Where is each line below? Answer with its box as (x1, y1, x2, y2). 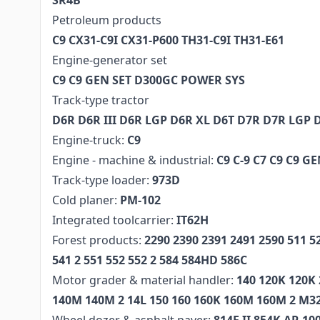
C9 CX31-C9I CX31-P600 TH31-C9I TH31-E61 (52, 32, 284, 48)
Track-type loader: (52, 172, 149, 188)
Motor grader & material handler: (52, 272, 236, 288)
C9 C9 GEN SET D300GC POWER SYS (52, 72, 245, 88)
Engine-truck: (52, 132, 124, 148)
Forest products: (52, 232, 144, 248)
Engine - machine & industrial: (52, 152, 216, 168)
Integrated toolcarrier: (52, 212, 176, 228)
